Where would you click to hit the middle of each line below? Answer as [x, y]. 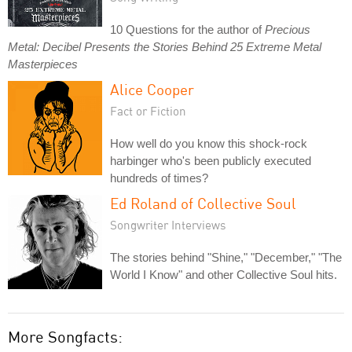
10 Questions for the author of [187, 30]
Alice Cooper [152, 90]
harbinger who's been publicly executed [211, 161]
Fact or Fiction [148, 111]
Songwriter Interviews [168, 225]
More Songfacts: [65, 337]
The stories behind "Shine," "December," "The [226, 258]
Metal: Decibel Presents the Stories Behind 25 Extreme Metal [165, 47]
